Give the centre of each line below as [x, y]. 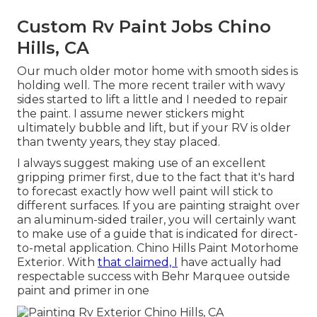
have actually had [230, 263]
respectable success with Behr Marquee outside [154, 277]
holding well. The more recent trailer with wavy [151, 86]
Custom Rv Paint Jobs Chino [144, 27]
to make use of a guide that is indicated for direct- [157, 234]
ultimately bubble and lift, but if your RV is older [154, 128]
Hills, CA [53, 48]
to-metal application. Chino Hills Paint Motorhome [158, 248]
